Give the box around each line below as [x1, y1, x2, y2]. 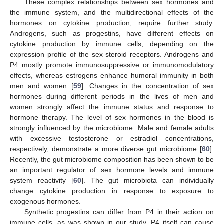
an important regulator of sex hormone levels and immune [10, 165, 214, 174]
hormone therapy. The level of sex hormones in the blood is [10, 113, 214, 121]
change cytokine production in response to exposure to [10, 186, 214, 195]
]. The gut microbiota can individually [81, 176, 214, 184]
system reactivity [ [10, 176, 73, 184]
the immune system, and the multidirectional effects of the [10, 8, 214, 16]
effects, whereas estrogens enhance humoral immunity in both [10, 71, 214, 79]
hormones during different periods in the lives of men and [10, 92, 214, 100]
